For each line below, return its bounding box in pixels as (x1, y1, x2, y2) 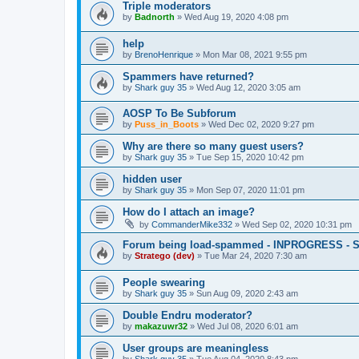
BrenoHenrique (135, 49, 193, 59)
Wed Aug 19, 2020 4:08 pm (184, 12, 288, 22)
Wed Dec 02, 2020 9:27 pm (208, 119, 314, 130)
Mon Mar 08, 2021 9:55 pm (203, 49, 307, 59)
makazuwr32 (135, 321, 188, 332)
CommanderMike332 (151, 220, 232, 230)
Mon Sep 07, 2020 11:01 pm (196, 185, 305, 196)
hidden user (123, 173, 182, 186)
